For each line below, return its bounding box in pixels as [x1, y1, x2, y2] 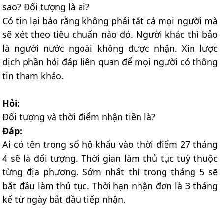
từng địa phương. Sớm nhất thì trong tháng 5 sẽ [2, 166, 218, 178]
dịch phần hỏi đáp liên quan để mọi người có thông [2, 56, 218, 68]
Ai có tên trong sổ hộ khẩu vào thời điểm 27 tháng [2, 138, 218, 151]
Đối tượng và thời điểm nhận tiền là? [2, 111, 155, 123]
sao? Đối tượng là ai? [2, 1, 89, 13]
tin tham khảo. [2, 70, 64, 82]
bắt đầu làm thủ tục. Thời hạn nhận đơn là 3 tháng [2, 180, 218, 192]
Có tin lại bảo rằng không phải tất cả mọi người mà [2, 15, 218, 27]
